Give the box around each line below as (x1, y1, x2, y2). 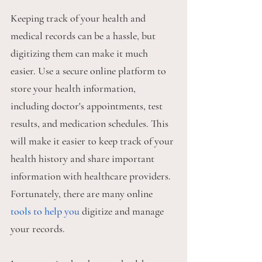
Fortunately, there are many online (11, 187, 155, 201)
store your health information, (11, 82, 138, 95)
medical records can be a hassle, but (11, 29, 158, 43)
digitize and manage (80, 205, 166, 218)
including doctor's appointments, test (11, 99, 165, 113)
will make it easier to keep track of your (11, 135, 176, 148)
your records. (11, 222, 67, 236)
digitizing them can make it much (11, 47, 150, 60)
